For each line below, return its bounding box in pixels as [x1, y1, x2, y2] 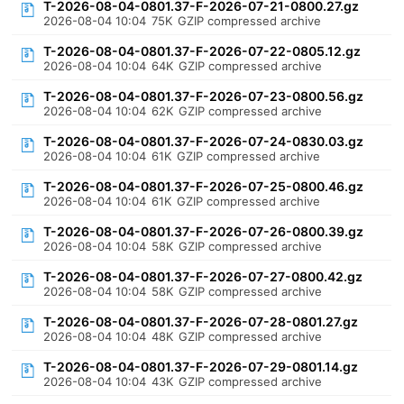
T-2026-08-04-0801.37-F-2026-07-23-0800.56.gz [43, 88, 364, 104]
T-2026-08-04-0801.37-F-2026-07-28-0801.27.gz [43, 314, 359, 329]
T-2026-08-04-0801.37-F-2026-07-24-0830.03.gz [43, 133, 364, 149]
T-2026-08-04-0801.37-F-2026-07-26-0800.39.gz [43, 224, 364, 239]
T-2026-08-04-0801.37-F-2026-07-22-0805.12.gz [43, 43, 362, 59]
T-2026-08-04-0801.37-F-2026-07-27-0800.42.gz [43, 269, 363, 284]
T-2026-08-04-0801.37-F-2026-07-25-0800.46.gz [43, 179, 364, 194]
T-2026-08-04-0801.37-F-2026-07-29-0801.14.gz [43, 359, 359, 374]
